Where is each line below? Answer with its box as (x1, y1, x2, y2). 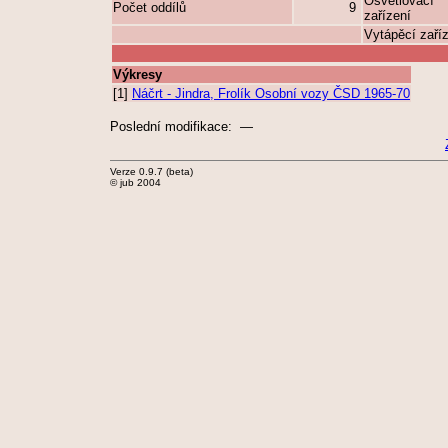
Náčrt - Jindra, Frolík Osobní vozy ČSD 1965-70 (132, 86, 410, 101)
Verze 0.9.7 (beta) (110, 166, 193, 177)
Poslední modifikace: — (110, 119, 253, 134)
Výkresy (113, 67, 162, 82)
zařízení (364, 8, 411, 23)
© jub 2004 (110, 177, 161, 188)
